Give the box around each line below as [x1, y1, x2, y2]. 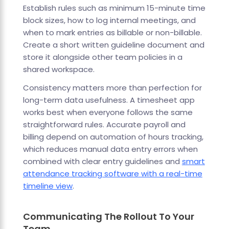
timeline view [22, 180, 73, 192]
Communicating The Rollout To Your [22, 210, 194, 223]
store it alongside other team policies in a [22, 52, 182, 63]
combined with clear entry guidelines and [22, 156, 182, 167]
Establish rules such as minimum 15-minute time [22, 3, 205, 14]
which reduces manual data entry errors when [22, 144, 198, 155]
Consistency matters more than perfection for [22, 82, 202, 94]
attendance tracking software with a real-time [22, 168, 202, 179]
